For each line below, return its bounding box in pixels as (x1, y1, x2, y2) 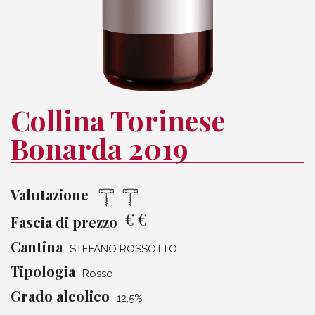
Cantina (11, 237, 63, 257)
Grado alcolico (11, 286, 110, 306)
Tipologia (11, 262, 75, 281)
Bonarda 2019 (11, 129, 188, 167)
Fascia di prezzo (11, 212, 117, 232)
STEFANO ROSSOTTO (70, 243, 177, 256)
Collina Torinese (11, 101, 225, 139)
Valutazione (11, 185, 89, 204)
